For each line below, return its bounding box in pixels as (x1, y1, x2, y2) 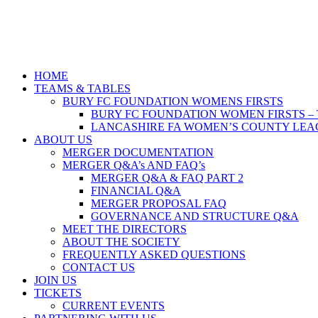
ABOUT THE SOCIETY (62, 236, 180, 248)
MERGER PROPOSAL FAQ (91, 197, 226, 209)
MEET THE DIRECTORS (62, 223, 187, 235)
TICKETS (34, 287, 82, 299)
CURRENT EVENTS (62, 300, 165, 312)
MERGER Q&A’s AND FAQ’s (62, 159, 205, 171)
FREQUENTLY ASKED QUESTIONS (62, 248, 246, 261)
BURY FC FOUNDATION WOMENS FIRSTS (62, 95, 283, 107)
